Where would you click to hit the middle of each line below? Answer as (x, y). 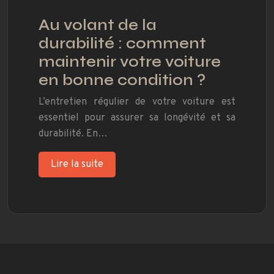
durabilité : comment (122, 44)
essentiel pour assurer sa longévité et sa (137, 118)
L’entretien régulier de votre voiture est (137, 102)
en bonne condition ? (122, 80)
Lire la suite (77, 165)
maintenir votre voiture (130, 62)
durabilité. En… (73, 134)
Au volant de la (98, 25)
